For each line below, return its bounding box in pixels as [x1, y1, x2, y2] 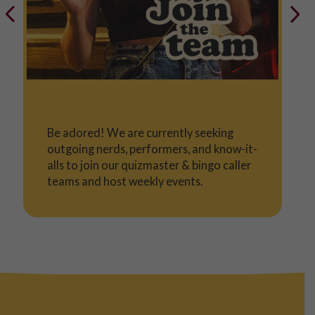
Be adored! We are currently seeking [46, 125, 233, 139]
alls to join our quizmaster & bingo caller [46, 157, 251, 172]
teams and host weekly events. [46, 174, 202, 188]
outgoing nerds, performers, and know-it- [46, 141, 257, 155]
